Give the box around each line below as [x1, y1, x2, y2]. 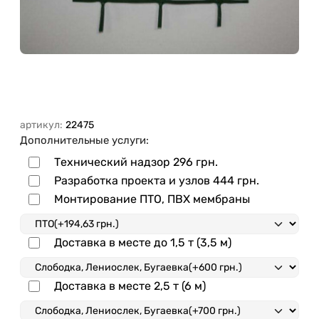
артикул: [20, 118, 63, 131]
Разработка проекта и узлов [54, 173, 213, 187]
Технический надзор [54, 155, 173, 169]
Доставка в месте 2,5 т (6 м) [54, 278, 206, 293]
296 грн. [173, 155, 218, 169]
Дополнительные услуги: [20, 133, 149, 147]
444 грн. [213, 173, 259, 187]
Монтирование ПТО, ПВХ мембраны [54, 192, 250, 206]
